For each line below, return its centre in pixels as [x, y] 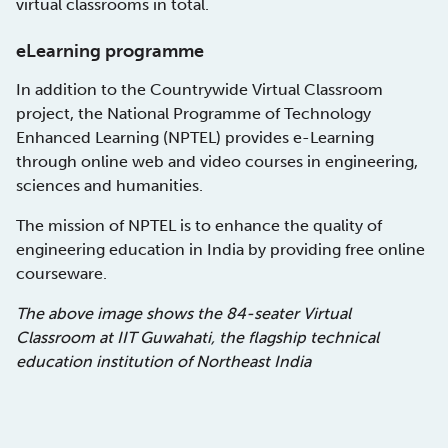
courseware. [61, 274]
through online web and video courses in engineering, [217, 162]
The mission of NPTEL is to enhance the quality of [199, 226]
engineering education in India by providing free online [220, 250]
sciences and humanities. [109, 186]
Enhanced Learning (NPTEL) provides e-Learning [195, 138]
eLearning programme [110, 51]
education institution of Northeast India [163, 362]
